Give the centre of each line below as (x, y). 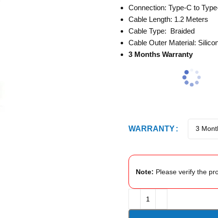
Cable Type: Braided (161, 31)
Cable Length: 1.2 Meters (168, 19)
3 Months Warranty (160, 54)
